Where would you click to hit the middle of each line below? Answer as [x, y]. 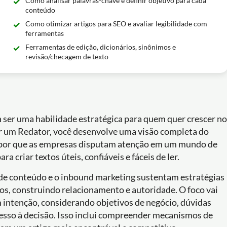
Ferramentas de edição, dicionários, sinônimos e [100, 47]
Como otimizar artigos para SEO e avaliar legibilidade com [116, 24]
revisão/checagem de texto [67, 56]
